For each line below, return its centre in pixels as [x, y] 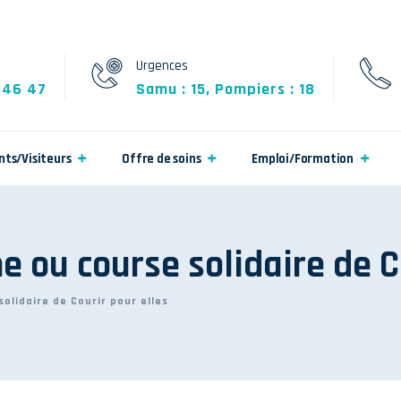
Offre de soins [162, 159]
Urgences [162, 66]
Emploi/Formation [303, 159]
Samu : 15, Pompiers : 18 [226, 89]
